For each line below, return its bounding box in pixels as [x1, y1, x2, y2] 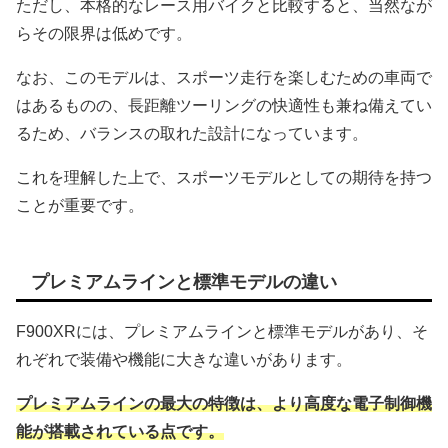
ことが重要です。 [16, 196, 144, 214]
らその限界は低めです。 [16, 24, 192, 42]
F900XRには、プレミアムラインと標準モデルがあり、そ [16, 323, 428, 341]
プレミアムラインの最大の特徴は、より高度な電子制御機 [16, 395, 432, 413]
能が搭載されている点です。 [16, 423, 224, 441]
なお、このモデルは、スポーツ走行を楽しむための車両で [16, 68, 432, 86]
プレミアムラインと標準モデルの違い [31, 271, 337, 292]
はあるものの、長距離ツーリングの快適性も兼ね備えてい [16, 96, 432, 114]
